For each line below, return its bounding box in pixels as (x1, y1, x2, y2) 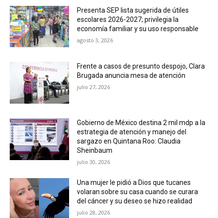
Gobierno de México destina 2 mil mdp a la (77, 118, 206, 127)
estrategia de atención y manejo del (77, 127, 187, 136)
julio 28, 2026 (77, 208, 110, 216)
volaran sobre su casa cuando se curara (77, 187, 199, 196)
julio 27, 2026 (77, 83, 110, 91)
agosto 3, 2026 (77, 36, 113, 44)
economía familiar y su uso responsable (77, 24, 199, 33)
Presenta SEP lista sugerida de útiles (77, 6, 189, 14)
